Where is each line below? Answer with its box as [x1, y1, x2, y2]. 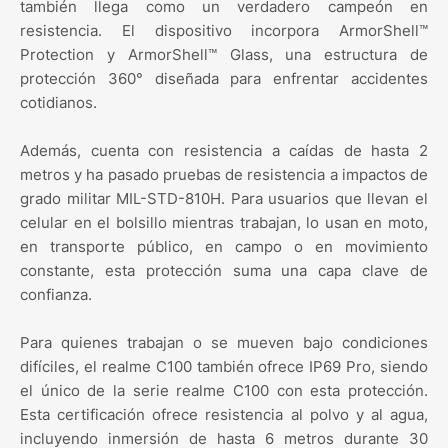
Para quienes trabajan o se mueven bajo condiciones [20, 333, 428, 353]
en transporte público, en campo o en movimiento [20, 237, 428, 257]
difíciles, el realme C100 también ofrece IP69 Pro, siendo [20, 357, 428, 377]
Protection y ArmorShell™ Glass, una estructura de [20, 45, 428, 65]
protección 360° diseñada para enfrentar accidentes [20, 69, 428, 89]
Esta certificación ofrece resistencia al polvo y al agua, [20, 405, 428, 425]
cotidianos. [20, 93, 97, 113]
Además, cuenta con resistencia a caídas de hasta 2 [20, 141, 428, 161]
